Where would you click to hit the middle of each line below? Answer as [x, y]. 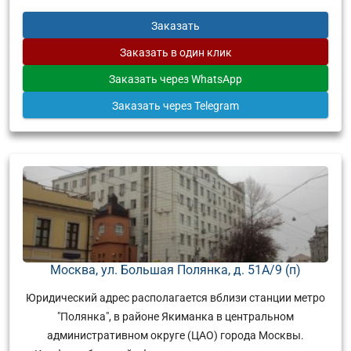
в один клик [201, 52]
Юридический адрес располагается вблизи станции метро [175, 297]
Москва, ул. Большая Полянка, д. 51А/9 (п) [175, 270]
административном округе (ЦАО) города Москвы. [175, 335]
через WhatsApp [201, 79]
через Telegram [201, 105]
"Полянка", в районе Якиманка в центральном [175, 316]
